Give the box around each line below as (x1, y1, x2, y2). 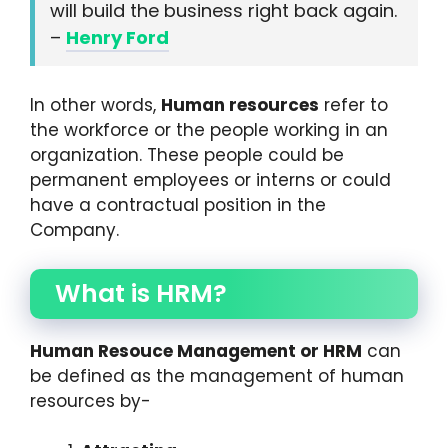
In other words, (30, 93, 161, 118)
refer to (319, 93, 388, 118)
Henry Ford (66, 25, 169, 51)
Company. (30, 218, 119, 243)
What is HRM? (55, 275, 227, 311)
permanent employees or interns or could (30, 168, 391, 193)
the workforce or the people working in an (30, 118, 388, 143)
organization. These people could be (30, 143, 344, 168)
